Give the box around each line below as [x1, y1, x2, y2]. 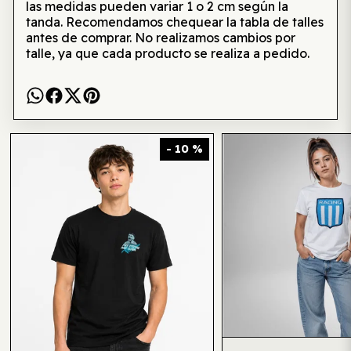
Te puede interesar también [51, 77, 300, 100]
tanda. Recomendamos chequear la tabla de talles [25, 14, 324, 30]
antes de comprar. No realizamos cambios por [25, 30, 295, 45]
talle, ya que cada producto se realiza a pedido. [25, 45, 309, 61]
